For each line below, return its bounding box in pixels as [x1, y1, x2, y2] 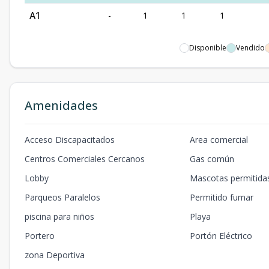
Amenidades [25, 97, 98, 113]
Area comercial [190, 134, 249, 145]
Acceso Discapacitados [25, 134, 115, 145]
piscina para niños [25, 211, 94, 222]
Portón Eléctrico [190, 230, 253, 241]
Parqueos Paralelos [25, 192, 100, 203]
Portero [25, 230, 55, 241]
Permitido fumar [190, 192, 254, 203]
